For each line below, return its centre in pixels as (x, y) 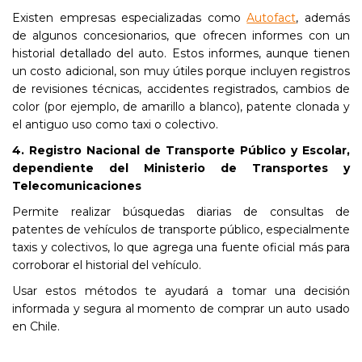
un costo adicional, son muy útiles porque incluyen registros (181, 71)
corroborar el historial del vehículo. (107, 265)
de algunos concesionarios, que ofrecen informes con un (181, 36)
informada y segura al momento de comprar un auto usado (181, 309)
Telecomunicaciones (77, 186)
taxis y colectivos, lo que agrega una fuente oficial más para (181, 247)
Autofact (271, 18)
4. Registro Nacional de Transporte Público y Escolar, (181, 150)
